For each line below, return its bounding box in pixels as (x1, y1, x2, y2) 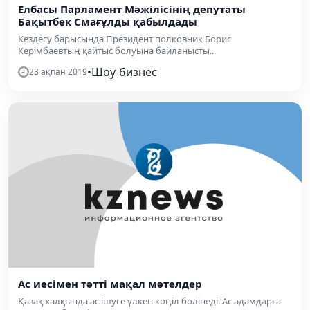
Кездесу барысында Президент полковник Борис (18, 33, 231, 45)
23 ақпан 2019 (29, 66, 87, 77)
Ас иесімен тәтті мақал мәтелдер (18, 276, 202, 291)
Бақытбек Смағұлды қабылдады (18, 15, 197, 28)
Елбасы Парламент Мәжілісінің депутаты (18, 2, 246, 16)
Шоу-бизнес (91, 64, 157, 80)
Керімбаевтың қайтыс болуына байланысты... (18, 44, 216, 57)
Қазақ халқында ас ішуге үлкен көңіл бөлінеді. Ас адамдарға (18, 294, 281, 307)
